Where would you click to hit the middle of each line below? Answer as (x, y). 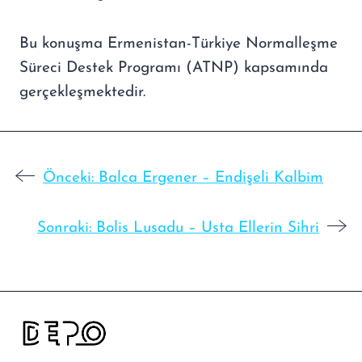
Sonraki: (64, 228)
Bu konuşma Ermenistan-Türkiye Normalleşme (179, 44)
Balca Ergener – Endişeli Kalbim (211, 178)
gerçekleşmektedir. (82, 92)
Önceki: (68, 178)
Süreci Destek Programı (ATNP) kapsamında (174, 68)
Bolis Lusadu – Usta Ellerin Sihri (208, 228)
